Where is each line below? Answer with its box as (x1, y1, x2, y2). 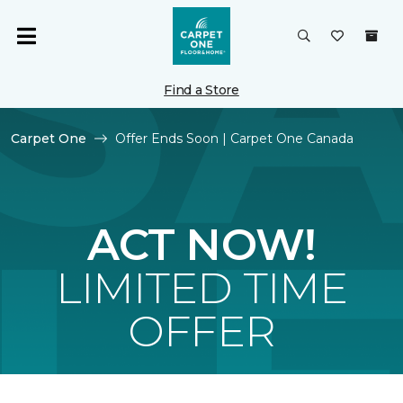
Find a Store (164, 82, 239, 98)
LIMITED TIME (56, 262, 347, 314)
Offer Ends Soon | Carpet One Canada (115, 130, 354, 147)
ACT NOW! (87, 219, 316, 271)
